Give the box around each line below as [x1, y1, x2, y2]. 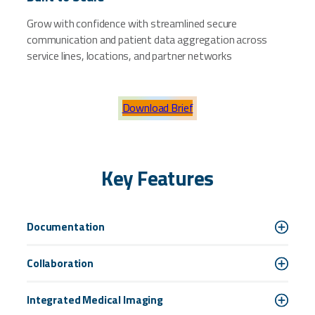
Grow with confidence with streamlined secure [27, 15, 238, 32]
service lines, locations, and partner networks [27, 47, 232, 64]
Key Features [101, 162, 214, 194]
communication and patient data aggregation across [27, 31, 268, 48]
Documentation [27, 218, 105, 236]
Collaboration [27, 255, 94, 272]
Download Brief [122, 99, 193, 117]
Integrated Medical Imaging [27, 291, 163, 309]
